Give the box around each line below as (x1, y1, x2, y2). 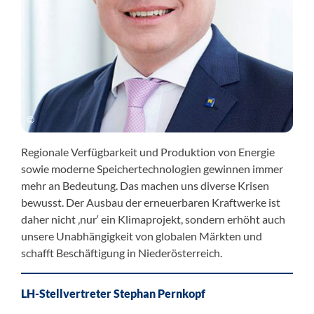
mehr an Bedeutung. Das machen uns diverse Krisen (21, 179, 269, 192)
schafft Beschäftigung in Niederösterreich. (21, 246, 222, 259)
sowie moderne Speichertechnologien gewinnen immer (21, 162, 283, 175)
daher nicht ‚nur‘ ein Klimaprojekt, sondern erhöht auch (21, 212, 285, 226)
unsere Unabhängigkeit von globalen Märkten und (21, 229, 262, 243)
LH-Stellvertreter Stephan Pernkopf (21, 287, 205, 300)
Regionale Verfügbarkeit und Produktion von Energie (21, 145, 275, 158)
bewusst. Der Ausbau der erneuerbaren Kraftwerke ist (21, 196, 280, 209)
